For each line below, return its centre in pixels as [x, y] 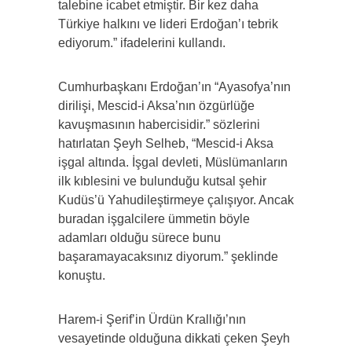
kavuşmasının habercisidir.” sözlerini [159, 125]
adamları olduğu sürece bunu [139, 238]
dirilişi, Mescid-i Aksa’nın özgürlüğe [156, 106]
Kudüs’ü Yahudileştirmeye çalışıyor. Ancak [176, 200]
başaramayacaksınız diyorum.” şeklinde [168, 257]
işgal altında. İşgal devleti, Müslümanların [173, 163]
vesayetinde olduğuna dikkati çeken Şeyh [174, 339]
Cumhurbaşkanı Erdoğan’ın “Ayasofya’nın [174, 87]
